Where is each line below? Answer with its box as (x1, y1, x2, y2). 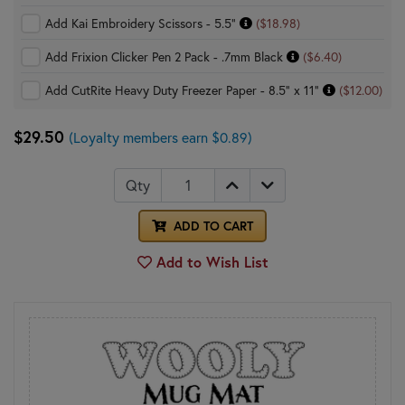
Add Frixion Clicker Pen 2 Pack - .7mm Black (45, 48, 287, 65)
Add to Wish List (151, 251, 268, 271)
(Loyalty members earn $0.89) (69, 127, 252, 146)
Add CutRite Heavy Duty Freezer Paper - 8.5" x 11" (45, 81, 323, 99)
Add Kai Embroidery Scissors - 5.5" (45, 14, 240, 32)
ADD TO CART (170, 217, 253, 234)
